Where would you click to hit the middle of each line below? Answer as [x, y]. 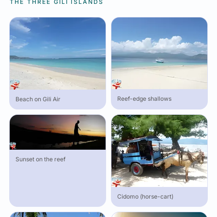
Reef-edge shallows [144, 99]
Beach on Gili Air [38, 99]
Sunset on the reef [40, 159]
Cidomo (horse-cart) [145, 196]
